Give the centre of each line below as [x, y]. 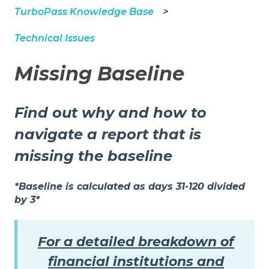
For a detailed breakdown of [136, 242]
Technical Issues [55, 38]
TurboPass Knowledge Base [84, 11]
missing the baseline [93, 156]
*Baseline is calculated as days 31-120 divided [130, 187]
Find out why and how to [110, 112]
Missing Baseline [99, 74]
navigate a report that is [108, 134]
